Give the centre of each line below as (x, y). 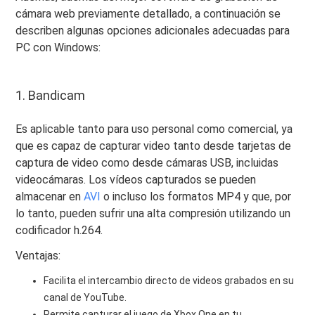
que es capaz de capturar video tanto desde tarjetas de (154, 146)
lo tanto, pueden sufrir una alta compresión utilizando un (153, 214)
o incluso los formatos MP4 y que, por (196, 197)
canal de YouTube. (85, 298)
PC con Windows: (58, 48)
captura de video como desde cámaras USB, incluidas (147, 163)
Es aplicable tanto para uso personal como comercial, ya (154, 129)
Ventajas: (38, 256)
